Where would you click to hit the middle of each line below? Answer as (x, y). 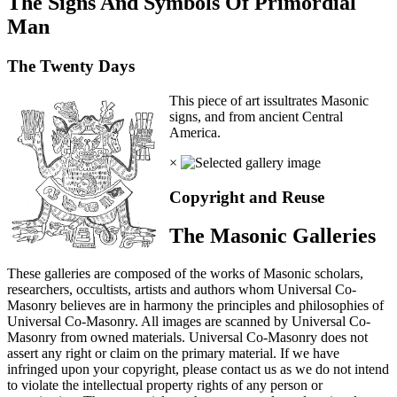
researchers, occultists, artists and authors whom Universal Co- (182, 290)
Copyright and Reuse (246, 197)
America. (196, 132)
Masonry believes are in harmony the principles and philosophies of (195, 306)
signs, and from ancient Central (256, 116)
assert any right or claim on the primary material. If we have (173, 354)
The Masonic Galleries (272, 236)
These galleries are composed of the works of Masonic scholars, (185, 274)
